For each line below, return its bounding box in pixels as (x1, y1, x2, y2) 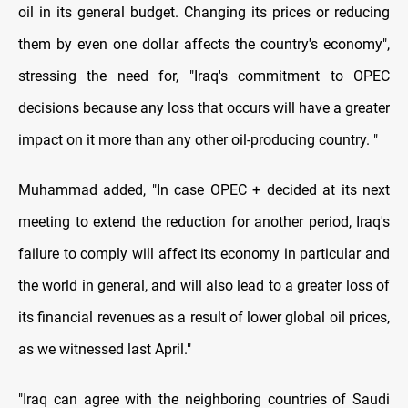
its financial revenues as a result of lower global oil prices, (18, 309, 390, 327)
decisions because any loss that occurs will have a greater (18, 99, 390, 117)
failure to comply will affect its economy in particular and (18, 245, 390, 263)
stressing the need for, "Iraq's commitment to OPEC (18, 67, 390, 86)
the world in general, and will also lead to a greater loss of (18, 277, 390, 295)
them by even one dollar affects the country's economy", (18, 36, 390, 54)
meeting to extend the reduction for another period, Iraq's (18, 213, 390, 231)
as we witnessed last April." (18, 341, 191, 359)
